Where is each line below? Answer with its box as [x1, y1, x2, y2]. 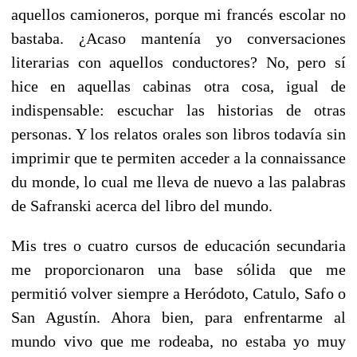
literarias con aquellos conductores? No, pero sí [11, 53, 346, 71]
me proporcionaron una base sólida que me [11, 260, 346, 278]
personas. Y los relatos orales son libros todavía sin [11, 124, 346, 143]
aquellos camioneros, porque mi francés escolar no [11, 5, 346, 23]
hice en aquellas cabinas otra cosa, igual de [11, 76, 346, 95]
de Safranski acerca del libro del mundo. [11, 196, 273, 214]
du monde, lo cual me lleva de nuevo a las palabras [11, 172, 346, 190]
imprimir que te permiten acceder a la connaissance [11, 148, 346, 167]
